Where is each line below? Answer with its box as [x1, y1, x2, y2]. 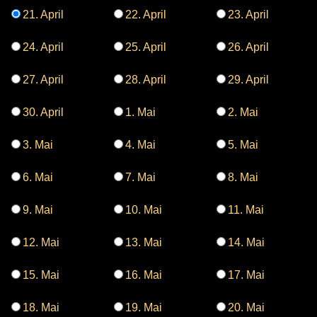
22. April [125, 8, 166, 21]
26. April [228, 40, 269, 53]
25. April [125, 40, 166, 53]
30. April [23, 105, 64, 118]
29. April [228, 73, 269, 86]
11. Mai [228, 203, 264, 216]
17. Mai [228, 268, 265, 281]
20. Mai [228, 301, 265, 313]
